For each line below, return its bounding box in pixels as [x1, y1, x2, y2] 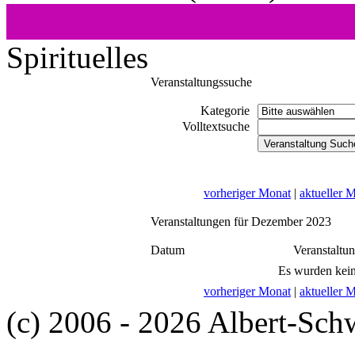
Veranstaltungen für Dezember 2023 [151, 214, 331, 228]
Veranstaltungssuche [151, 74, 252, 89]
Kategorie [200, 103, 250, 117]
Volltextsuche [182, 119, 250, 133]
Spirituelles [6, 40, 148, 74]
